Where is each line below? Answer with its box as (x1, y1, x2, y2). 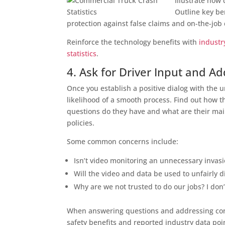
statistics (67, 48, 97, 58)
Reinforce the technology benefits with (67, 37, 199, 47)
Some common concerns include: (67, 136, 179, 146)
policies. (67, 118, 95, 128)
